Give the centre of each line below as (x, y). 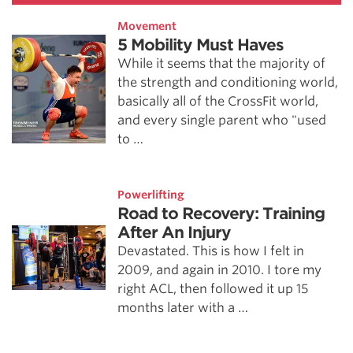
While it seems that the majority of (222, 63)
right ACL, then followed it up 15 (213, 289)
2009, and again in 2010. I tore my (220, 270)
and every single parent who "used (222, 120)
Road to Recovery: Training (221, 214)
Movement (147, 26)
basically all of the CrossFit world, (218, 101)
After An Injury (175, 232)
